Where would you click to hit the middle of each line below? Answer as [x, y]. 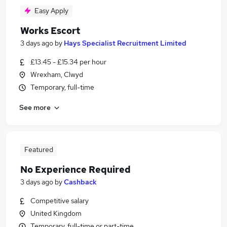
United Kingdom [56, 213]
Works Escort [50, 31]
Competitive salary [60, 201]
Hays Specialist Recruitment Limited [125, 43]
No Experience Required [75, 169]
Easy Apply [51, 11]
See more [35, 107]
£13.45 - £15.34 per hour [68, 62]
